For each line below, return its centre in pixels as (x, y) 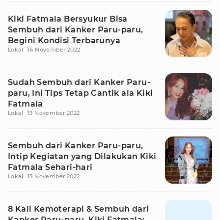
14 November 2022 (54, 50)
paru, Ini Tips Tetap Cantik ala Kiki (81, 93)
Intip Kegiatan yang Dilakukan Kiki (82, 156)
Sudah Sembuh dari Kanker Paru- (79, 82)
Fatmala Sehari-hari (50, 167)
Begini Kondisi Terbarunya (64, 41)
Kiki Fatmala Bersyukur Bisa (68, 19)
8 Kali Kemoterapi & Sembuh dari (79, 209)
